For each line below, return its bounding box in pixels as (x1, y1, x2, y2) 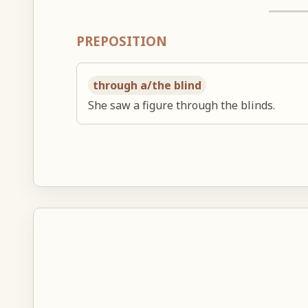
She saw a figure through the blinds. (88, 97, 276, 113)
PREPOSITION (76, 32, 168, 49)
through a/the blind (93, 77, 202, 93)
